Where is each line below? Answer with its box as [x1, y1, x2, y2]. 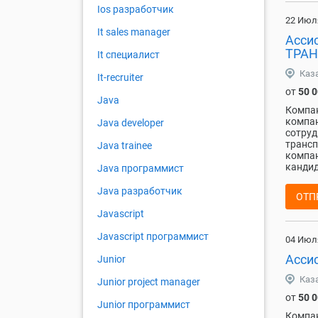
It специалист [97, 49, 160, 61]
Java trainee [97, 140, 152, 152]
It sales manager [97, 26, 170, 38]
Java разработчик [97, 185, 182, 197]
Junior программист [97, 299, 190, 311]
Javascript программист [97, 231, 209, 243]
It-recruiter [97, 72, 143, 84]
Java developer [97, 117, 164, 129]
